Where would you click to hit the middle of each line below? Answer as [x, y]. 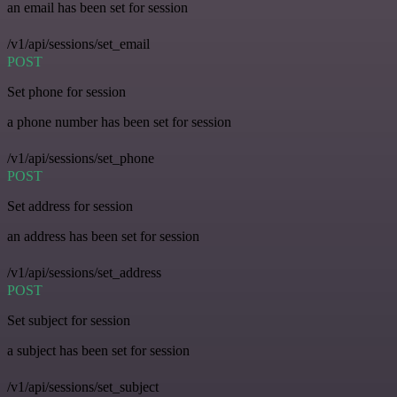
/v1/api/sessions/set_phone [81, 158]
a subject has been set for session [98, 350]
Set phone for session [66, 92]
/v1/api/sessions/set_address [84, 272]
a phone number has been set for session [119, 122]
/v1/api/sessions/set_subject [83, 387]
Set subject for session [69, 320]
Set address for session [70, 206]
